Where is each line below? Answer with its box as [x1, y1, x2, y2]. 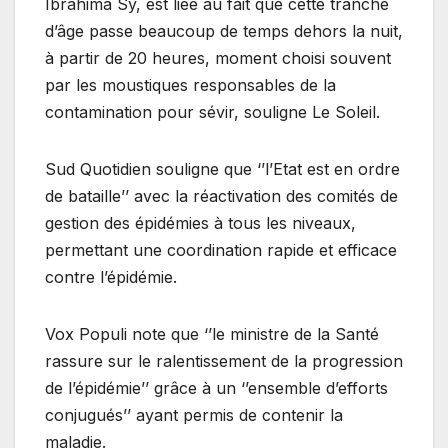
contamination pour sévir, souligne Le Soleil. [45, 102, 380, 123]
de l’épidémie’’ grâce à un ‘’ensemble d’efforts [45, 378, 388, 399]
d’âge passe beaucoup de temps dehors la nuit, [45, 21, 403, 42]
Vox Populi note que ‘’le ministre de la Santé [45, 324, 379, 345]
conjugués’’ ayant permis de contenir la [45, 405, 343, 426]
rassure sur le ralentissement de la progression [45, 351, 403, 372]
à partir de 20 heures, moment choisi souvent [45, 48, 391, 69]
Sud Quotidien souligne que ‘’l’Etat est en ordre [45, 159, 400, 180]
